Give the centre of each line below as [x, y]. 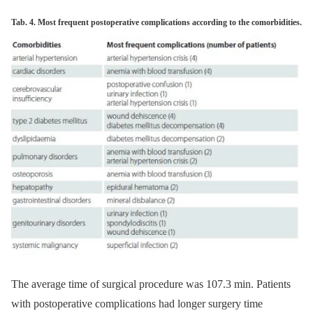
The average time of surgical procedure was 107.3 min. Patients [151, 284]
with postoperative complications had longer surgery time [137, 303]
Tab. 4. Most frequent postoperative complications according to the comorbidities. [156, 22]
